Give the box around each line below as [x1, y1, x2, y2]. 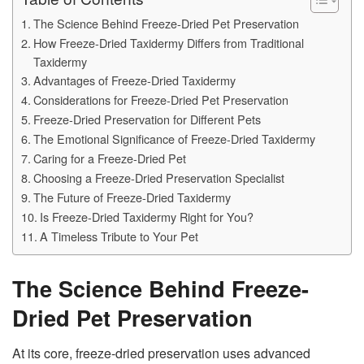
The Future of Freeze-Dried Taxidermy [32, 188, 231, 206]
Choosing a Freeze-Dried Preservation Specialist [32, 169, 284, 186]
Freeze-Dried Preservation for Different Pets [32, 110, 261, 128]
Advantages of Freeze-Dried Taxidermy [32, 71, 236, 89]
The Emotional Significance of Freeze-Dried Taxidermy [32, 130, 315, 147]
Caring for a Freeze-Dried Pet [32, 149, 186, 167]
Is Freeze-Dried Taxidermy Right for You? [39, 208, 253, 225]
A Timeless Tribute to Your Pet [39, 227, 198, 245]
